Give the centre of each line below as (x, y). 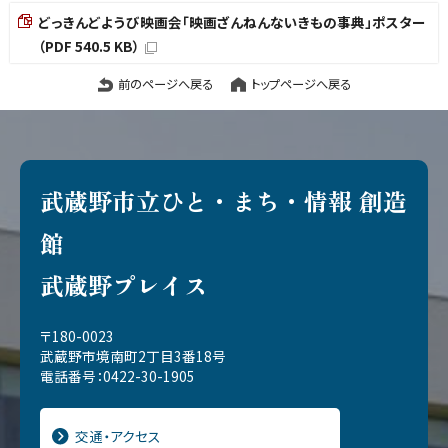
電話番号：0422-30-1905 (117, 375)
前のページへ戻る (165, 83)
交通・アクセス (118, 435)
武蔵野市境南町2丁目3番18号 (133, 355)
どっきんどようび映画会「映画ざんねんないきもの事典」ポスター (232, 21)
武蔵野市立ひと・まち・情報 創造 (223, 200)
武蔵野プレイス (124, 284)
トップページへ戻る (300, 83)
